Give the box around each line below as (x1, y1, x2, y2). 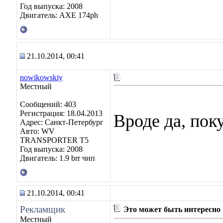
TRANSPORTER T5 (20, 136, 89, 144)
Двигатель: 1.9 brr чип (20, 154, 95, 162)
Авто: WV (20, 127, 55, 135)
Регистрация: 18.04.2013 (20, 109, 103, 117)
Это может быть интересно (121, 205, 221, 214)
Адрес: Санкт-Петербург (20, 118, 104, 126)
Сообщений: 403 (20, 100, 76, 109)
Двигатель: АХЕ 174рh (20, 11, 98, 19)
